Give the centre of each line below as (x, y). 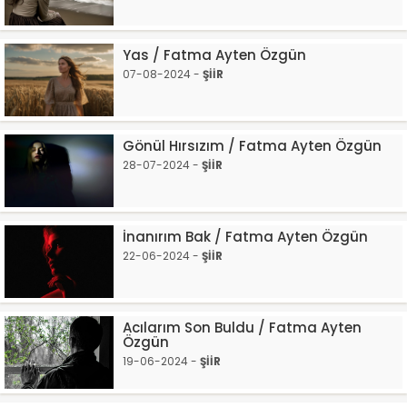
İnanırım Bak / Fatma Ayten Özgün (245, 237)
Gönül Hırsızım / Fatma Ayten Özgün (252, 146)
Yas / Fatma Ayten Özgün (214, 55)
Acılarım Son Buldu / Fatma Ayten (242, 328)
